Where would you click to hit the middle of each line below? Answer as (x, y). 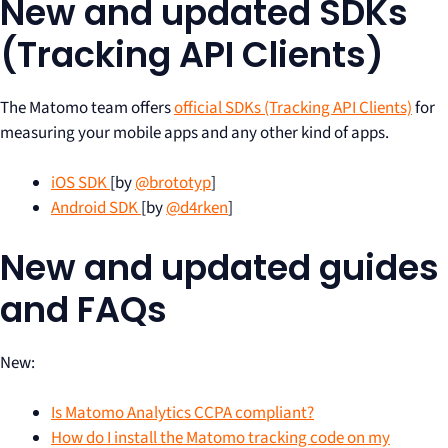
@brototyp (173, 183)
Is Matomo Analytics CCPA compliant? (182, 413)
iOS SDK (80, 183)
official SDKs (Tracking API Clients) (293, 107)
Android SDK (96, 208)
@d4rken (197, 208)
